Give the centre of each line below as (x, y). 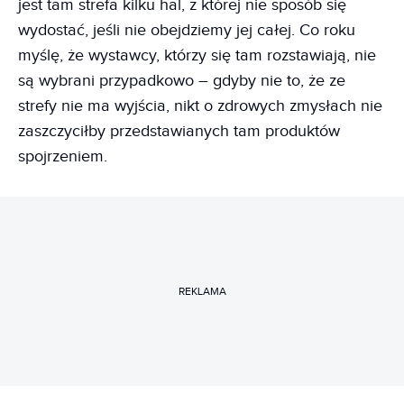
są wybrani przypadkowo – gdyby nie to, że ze (182, 81)
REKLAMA (202, 291)
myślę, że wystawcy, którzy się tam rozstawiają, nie (197, 55)
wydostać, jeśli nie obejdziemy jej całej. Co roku (187, 30)
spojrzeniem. (63, 156)
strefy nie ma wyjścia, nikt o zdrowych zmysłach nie (200, 106)
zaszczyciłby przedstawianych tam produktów (179, 131)
